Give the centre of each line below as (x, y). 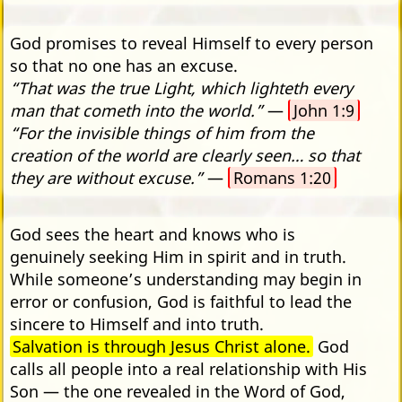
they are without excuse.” (106, 177)
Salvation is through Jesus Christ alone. (162, 346)
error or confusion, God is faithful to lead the (181, 301)
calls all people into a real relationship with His (188, 368)
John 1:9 (324, 110)
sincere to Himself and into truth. (137, 323)
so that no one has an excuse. (124, 65)
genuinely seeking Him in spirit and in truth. (178, 256)
